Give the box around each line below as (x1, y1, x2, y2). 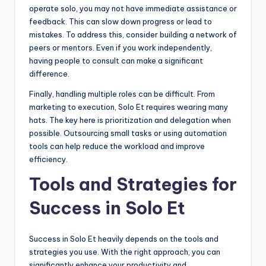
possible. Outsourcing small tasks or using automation (29, 128, 227, 138)
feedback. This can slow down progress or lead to (29, 17, 212, 27)
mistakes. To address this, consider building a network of (29, 30, 237, 40)
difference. (29, 69, 69, 79)
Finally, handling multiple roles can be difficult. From (29, 89, 215, 99)
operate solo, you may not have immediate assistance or (29, 4, 237, 14)
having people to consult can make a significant (29, 56, 203, 66)
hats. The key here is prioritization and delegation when (29, 115, 231, 125)
